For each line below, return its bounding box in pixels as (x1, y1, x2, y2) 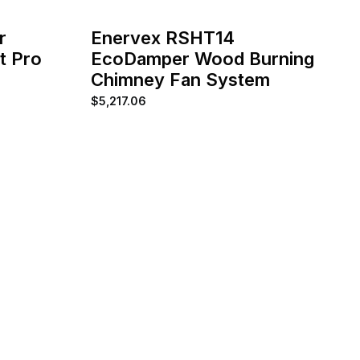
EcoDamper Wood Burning (90, 47, 314, 69)
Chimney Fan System (90, 68, 270, 90)
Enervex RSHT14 (90, 27, 235, 48)
